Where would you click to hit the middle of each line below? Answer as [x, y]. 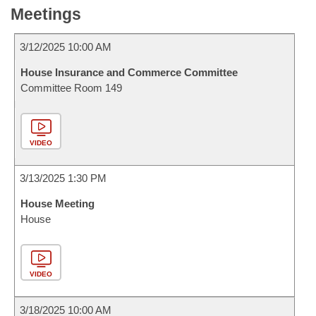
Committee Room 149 [71, 88]
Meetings [46, 14]
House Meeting [57, 203]
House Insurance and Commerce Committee [129, 72]
